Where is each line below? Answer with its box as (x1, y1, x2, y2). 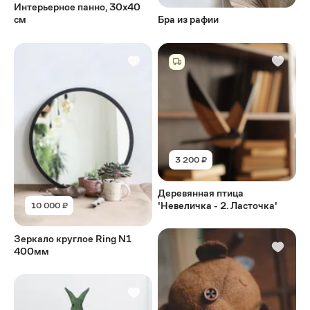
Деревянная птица (158, 187, 244, 199)
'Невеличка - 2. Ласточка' (158, 199, 278, 211)
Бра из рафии (158, 14, 219, 26)
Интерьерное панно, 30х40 (14, 1, 140, 13)
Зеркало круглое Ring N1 (14, 232, 131, 244)
